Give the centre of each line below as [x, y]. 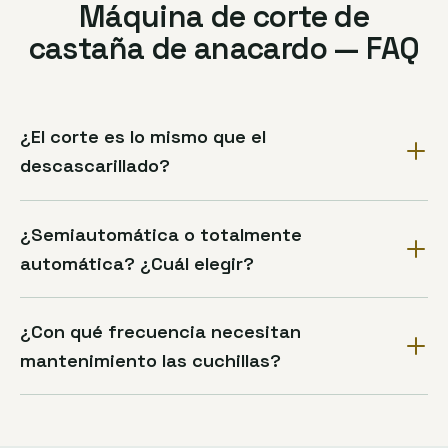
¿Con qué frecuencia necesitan [160, 332]
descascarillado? [95, 166]
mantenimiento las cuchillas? [150, 361]
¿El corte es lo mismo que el [143, 137]
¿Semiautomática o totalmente [161, 234]
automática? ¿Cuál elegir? [137, 263]
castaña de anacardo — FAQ [224, 48]
